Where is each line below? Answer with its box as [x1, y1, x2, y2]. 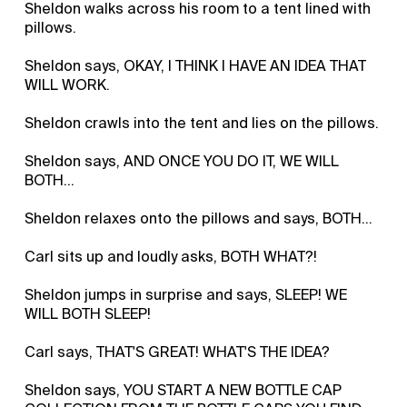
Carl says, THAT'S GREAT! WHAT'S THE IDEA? [25, 342, 331, 362]
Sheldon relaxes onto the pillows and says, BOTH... [25, 208, 373, 228]
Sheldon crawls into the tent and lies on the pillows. [25, 113, 380, 133]
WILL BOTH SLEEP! [25, 303, 152, 323]
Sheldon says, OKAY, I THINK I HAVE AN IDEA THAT [25, 55, 367, 75]
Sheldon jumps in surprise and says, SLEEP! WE [25, 284, 348, 304]
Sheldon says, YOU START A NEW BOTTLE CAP [25, 380, 342, 400]
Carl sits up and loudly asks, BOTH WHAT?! [25, 246, 318, 266]
